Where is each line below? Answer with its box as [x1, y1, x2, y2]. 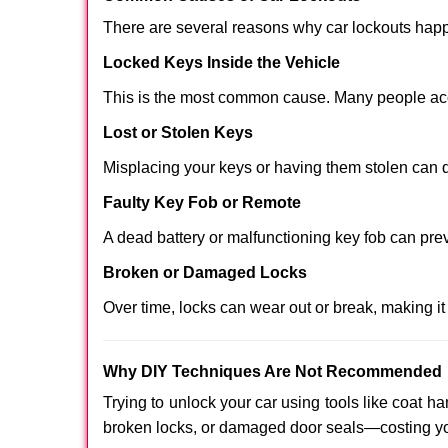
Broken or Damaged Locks [103, 264, 307, 281]
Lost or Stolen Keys [103, 124, 253, 141]
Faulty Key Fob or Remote [103, 194, 301, 211]
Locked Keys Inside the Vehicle [103, 54, 340, 71]
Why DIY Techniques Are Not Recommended [103, 363, 442, 380]
